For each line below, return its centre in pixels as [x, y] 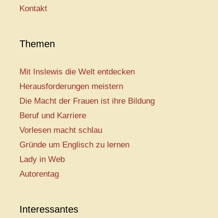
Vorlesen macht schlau [61, 130]
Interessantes [49, 209]
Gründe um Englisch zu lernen [74, 145]
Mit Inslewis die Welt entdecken [77, 72]
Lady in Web [42, 159]
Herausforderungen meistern [71, 86]
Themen [37, 44]
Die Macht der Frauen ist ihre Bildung [87, 101]
